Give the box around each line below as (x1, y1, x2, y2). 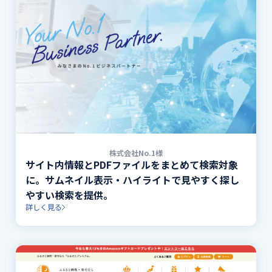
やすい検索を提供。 (25, 188, 114, 203)
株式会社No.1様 (109, 148, 163, 158)
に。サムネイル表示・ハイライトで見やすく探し (25, 172, 240, 188)
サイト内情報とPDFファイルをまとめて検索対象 (25, 157, 239, 172)
